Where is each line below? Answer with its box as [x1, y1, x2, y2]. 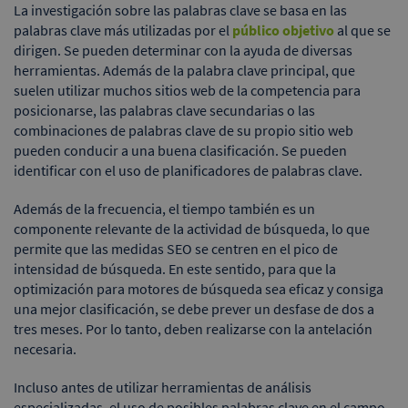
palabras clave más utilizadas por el [14, 20, 232, 39]
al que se [334, 20, 391, 39]
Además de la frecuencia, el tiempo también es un [14, 199, 315, 218]
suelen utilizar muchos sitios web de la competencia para [14, 80, 361, 99]
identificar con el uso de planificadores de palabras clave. [14, 160, 362, 179]
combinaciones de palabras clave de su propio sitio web [14, 120, 353, 139]
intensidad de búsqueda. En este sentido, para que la [14, 259, 336, 278]
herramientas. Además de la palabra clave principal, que [14, 60, 355, 79]
